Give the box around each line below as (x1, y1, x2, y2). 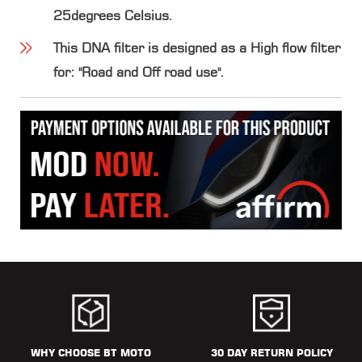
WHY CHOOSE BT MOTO (30, 346, 151, 359)
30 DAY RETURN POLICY (210, 346, 333, 359)
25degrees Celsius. (53, 7, 173, 24)
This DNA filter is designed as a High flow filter (53, 40, 340, 57)
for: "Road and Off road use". (53, 64, 225, 81)
